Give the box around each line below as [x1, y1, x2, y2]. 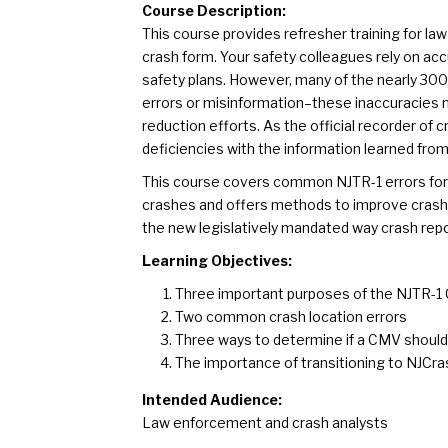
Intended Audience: [142, 391, 282, 408]
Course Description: [142, 2, 286, 19]
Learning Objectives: [142, 252, 292, 269]
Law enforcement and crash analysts [142, 414, 388, 431]
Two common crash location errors [174, 308, 407, 325]
